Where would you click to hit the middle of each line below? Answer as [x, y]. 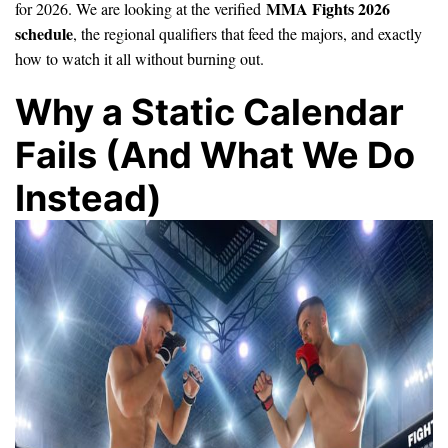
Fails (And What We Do [215, 154]
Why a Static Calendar [209, 111]
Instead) [88, 197]
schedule [44, 33]
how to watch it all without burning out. [139, 58]
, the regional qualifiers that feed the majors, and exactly [247, 33]
